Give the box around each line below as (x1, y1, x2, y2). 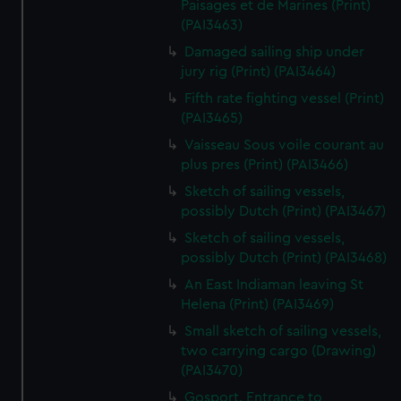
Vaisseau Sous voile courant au (184, 138, 385, 152)
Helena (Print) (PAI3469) (181, 297, 335, 311)
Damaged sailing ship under (184, 45, 365, 59)
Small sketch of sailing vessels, (184, 324, 382, 338)
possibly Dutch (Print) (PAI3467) (181, 204, 387, 218)
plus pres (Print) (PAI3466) (181, 158, 349, 172)
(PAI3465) (181, 111, 243, 125)
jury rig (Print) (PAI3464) (181, 64, 337, 79)
